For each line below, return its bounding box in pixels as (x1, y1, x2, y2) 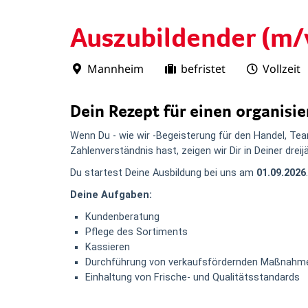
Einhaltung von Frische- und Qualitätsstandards (85, 272, 300, 283)
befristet (181, 61, 225, 76)
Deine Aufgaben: (70, 189, 152, 201)
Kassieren (85, 241, 130, 253)
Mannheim (87, 61, 144, 76)
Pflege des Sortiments (85, 226, 188, 238)
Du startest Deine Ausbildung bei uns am (70, 167, 254, 179)
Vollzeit (263, 61, 300, 76)
